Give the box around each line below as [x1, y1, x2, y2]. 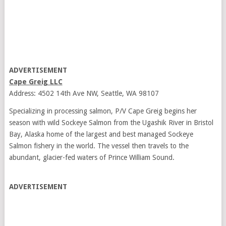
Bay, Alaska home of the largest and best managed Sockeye [9, 130, 193, 138]
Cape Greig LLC [9, 78, 63, 86]
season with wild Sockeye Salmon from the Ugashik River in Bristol [9, 119, 213, 127]
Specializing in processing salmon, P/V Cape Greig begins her [9, 107, 197, 115]
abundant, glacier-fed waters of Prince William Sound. [9, 153, 175, 161]
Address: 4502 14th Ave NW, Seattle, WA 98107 [9, 89, 159, 97]
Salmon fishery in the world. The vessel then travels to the [9, 142, 189, 150]
